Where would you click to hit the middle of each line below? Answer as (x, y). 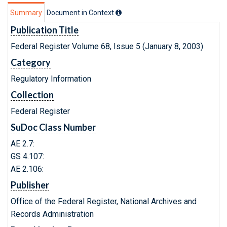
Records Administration (52, 214)
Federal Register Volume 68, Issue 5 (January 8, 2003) (107, 46)
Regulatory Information (51, 79)
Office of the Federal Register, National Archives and (104, 201)
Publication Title (45, 30)
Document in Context (81, 13)
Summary (26, 13)
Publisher (30, 185)
